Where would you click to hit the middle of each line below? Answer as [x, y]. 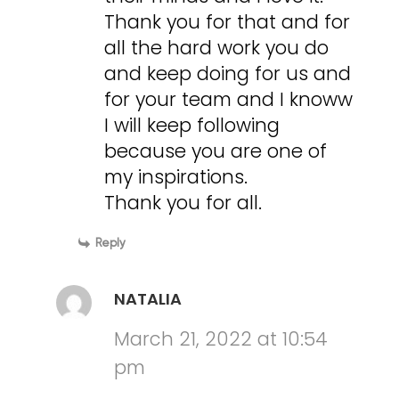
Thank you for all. [183, 203]
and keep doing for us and [228, 74]
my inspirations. [176, 177]
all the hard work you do [217, 48]
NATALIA [148, 299]
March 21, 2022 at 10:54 [221, 339]
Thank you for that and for [228, 22]
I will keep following [192, 126]
